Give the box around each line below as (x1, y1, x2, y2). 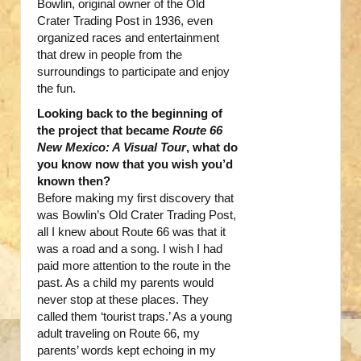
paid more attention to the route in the (37, 259, 230, 273)
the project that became (37, 123, 172, 138)
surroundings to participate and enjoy (37, 64, 230, 79)
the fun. (37, 81, 76, 96)
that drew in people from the (37, 48, 182, 62)
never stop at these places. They (37, 293, 209, 307)
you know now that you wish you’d (37, 157, 233, 172)
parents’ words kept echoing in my (37, 343, 216, 358)
